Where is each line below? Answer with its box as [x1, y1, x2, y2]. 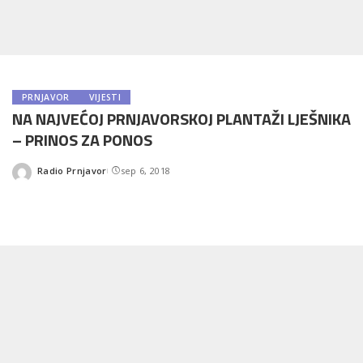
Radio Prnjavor [37, 164, 107, 177]
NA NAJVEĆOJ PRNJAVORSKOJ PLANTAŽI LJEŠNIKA [12, 106, 351, 131]
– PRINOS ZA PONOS [12, 127, 152, 152]
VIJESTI [88, 92, 121, 103]
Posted [36, 170, 69, 182]
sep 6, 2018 [120, 164, 171, 177]
